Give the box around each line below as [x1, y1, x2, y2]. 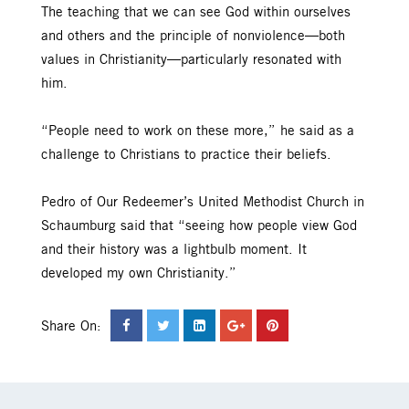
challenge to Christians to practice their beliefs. [41, 147, 336, 163]
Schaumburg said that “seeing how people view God [41, 218, 357, 234]
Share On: [41, 319, 106, 334]
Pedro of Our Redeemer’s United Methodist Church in [41, 194, 364, 210]
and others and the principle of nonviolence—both [41, 28, 345, 44]
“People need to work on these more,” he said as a [41, 123, 354, 139]
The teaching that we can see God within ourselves [41, 5, 351, 20]
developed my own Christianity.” [41, 266, 246, 281]
